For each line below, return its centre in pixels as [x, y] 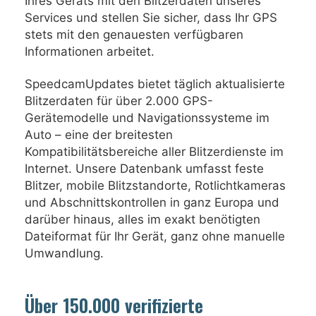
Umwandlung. [64, 253]
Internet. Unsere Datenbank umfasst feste [144, 169]
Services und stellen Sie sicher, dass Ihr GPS [151, 18]
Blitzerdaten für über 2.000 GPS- [119, 101]
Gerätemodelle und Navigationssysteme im [147, 118]
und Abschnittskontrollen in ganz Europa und [152, 202]
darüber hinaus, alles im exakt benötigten [142, 219]
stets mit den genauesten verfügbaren [134, 35]
